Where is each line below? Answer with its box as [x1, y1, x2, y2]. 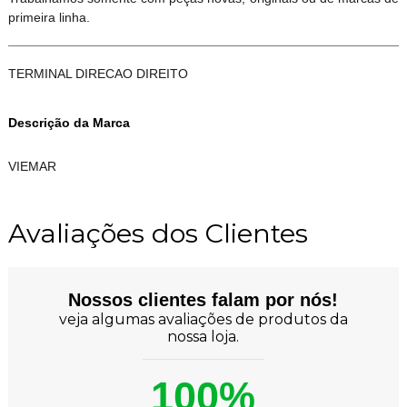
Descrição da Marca [7, 115, 130, 131]
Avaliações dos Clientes [7, 217, 308, 250]
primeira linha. [7, 10, 90, 25]
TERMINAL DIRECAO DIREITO [7, 66, 188, 82]
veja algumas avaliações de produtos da [58, 311, 348, 329]
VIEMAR [7, 159, 56, 174]
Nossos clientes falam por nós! [68, 290, 339, 311]
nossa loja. [167, 328, 240, 346]
